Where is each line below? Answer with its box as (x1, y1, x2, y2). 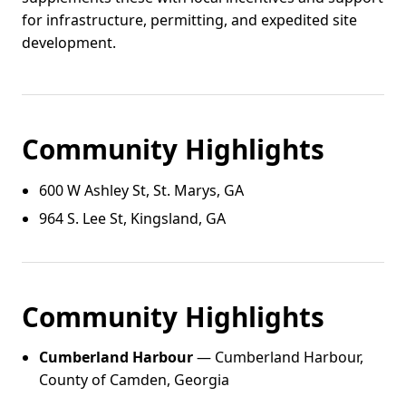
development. (22, 33, 116, 53)
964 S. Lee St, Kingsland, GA (39, 208, 227, 229)
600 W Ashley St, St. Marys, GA (39, 179, 245, 200)
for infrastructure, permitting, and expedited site (22, 10, 357, 31)
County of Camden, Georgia (39, 370, 230, 391)
